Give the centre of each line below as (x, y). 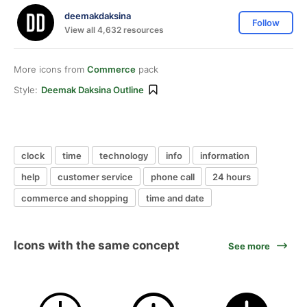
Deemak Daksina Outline (93, 90)
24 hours (232, 176)
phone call (173, 176)
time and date (175, 198)
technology (124, 155)
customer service (95, 176)
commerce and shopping (75, 198)
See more (249, 246)
